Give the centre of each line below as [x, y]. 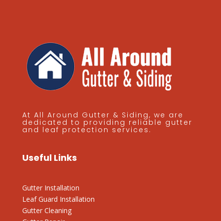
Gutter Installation [51, 187]
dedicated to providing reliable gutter [107, 122]
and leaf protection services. [87, 129]
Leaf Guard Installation [58, 199]
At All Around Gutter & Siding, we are [103, 115]
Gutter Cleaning [47, 210]
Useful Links [49, 157]
